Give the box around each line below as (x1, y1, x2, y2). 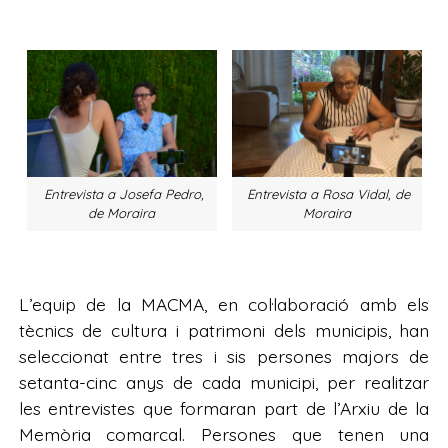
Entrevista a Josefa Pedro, (43, 186, 204, 202)
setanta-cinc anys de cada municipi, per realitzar (18, 370, 430, 393)
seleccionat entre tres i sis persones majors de (18, 344, 430, 367)
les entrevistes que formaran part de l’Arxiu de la (18, 396, 430, 419)
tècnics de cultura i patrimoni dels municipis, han (18, 318, 430, 341)
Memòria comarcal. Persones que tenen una (18, 422, 430, 445)
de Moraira (88, 205, 155, 221)
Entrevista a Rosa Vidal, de (247, 186, 410, 202)
